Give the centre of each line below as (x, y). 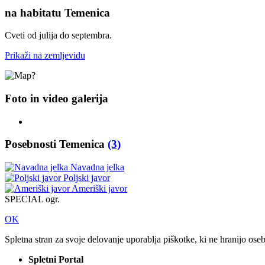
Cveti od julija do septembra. (58, 35)
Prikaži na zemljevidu (45, 56)
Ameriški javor (99, 189)
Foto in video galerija (56, 98)
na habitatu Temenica (57, 12)
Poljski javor (87, 178)
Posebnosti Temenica (56, 144)
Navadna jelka (97, 167)
